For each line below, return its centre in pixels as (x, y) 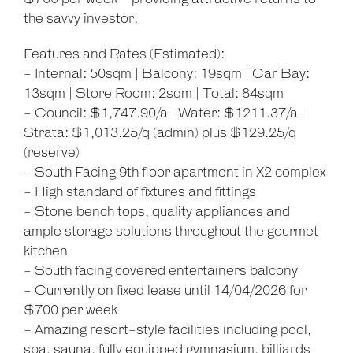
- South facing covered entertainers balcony (161, 271)
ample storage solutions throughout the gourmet (171, 232)
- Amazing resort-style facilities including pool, (167, 331)
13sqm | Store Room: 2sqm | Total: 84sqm (154, 94)
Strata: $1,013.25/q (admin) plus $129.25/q (160, 134)
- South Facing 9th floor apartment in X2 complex (175, 173)
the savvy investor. (81, 19)
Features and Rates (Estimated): (124, 55)
